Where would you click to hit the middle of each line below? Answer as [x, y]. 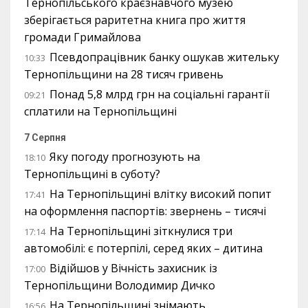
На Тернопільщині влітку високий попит [161, 194]
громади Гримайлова [82, 37]
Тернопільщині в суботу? [92, 174]
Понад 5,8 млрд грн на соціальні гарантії [159, 94]
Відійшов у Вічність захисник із [133, 268]
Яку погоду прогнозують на [125, 156]
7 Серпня [45, 137]
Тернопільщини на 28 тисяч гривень [124, 74]
